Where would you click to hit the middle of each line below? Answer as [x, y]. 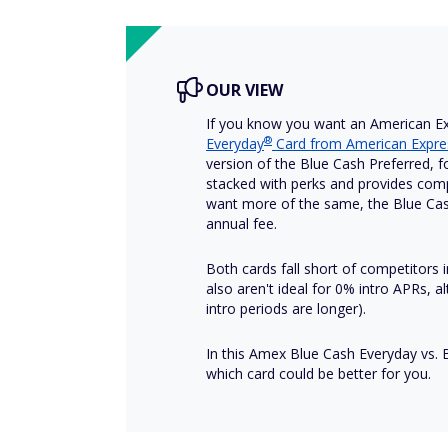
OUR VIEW [244, 89]
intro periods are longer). [286, 308]
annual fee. [241, 223]
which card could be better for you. [318, 373]
